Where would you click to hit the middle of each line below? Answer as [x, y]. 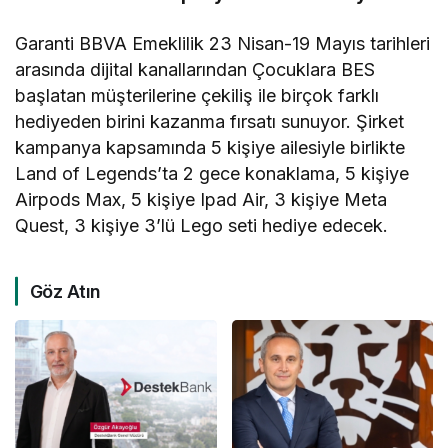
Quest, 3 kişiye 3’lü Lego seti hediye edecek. [202, 225]
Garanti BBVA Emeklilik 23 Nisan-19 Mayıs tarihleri [223, 43]
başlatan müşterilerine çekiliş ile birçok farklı [197, 95]
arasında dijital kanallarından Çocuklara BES [195, 69]
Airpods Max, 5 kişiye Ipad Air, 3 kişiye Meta [201, 199]
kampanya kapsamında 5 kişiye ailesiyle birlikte [210, 147]
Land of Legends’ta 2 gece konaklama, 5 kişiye [212, 173]
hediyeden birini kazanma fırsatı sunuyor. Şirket [210, 121]
